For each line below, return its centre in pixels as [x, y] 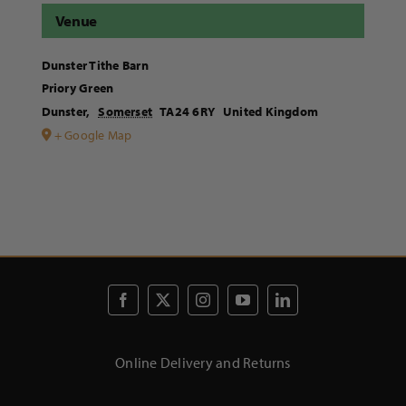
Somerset [126, 111]
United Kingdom [271, 111]
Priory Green [77, 87]
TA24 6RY [187, 111]
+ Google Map [93, 135]
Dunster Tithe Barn [95, 65]
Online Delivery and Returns [203, 363]
